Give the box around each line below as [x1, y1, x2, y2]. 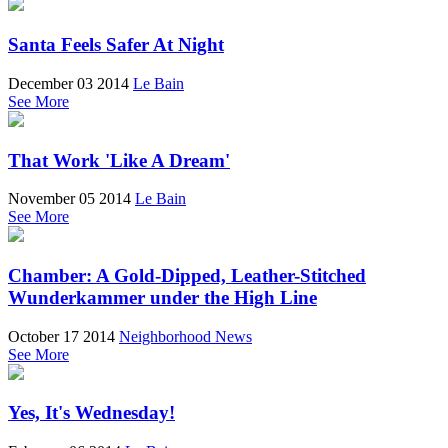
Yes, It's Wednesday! [8, 402, 175, 424]
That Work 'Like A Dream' [8, 149, 230, 171]
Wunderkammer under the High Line [8, 287, 317, 308]
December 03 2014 [8, 74, 129, 92]
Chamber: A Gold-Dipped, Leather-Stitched [8, 265, 366, 286]
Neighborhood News [119, 327, 252, 345]
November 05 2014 [8, 190, 131, 208]
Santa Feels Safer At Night [8, 34, 224, 56]
